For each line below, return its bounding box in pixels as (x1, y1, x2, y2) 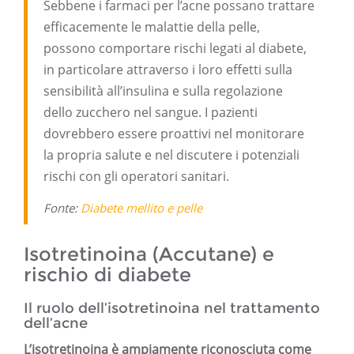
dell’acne (24, 314, 88, 333)
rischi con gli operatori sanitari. (43, 168, 229, 186)
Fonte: (43, 200, 81, 217)
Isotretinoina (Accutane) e (24, 243, 274, 266)
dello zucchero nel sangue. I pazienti (43, 104, 258, 122)
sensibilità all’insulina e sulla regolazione (43, 82, 283, 100)
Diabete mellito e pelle (81, 200, 202, 217)
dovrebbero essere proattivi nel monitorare (43, 125, 304, 143)
